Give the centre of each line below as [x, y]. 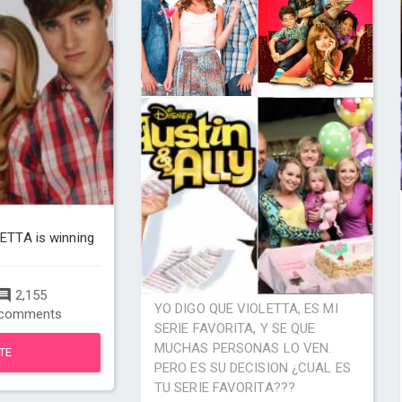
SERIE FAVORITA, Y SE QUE [235, 328]
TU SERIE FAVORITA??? [224, 388]
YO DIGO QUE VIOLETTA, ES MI [246, 309]
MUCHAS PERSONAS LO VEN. [243, 348]
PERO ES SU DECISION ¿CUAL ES [252, 368]
